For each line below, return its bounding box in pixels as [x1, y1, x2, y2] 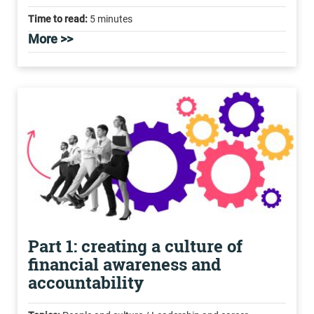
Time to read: [28, 13, 88, 25]
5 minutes [88, 13, 132, 25]
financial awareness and [28, 253, 221, 275]
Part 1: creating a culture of [28, 235, 243, 257]
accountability [28, 271, 144, 294]
